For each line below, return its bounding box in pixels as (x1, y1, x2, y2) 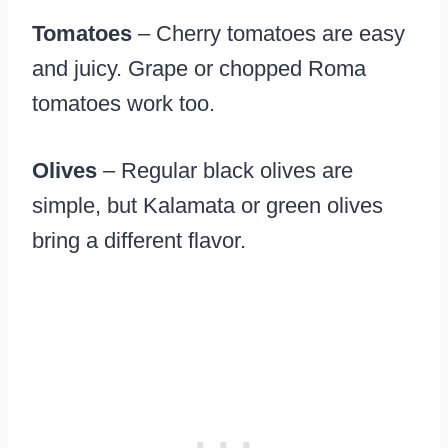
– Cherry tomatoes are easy (132, 21, 405, 47)
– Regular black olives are (97, 158, 353, 184)
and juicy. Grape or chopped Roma (32, 56, 366, 82)
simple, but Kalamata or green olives (32, 193, 383, 219)
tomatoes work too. (32, 91, 215, 117)
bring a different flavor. (32, 228, 246, 254)
